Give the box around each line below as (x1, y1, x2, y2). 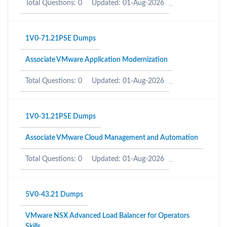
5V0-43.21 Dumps (25, 191, 83, 198)
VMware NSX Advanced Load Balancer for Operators (25, 212, 190, 219)
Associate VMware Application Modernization (25, 56, 168, 63)
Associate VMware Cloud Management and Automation (25, 134, 198, 141)
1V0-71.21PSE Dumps (25, 35, 96, 42)
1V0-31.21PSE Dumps (25, 113, 96, 120)
